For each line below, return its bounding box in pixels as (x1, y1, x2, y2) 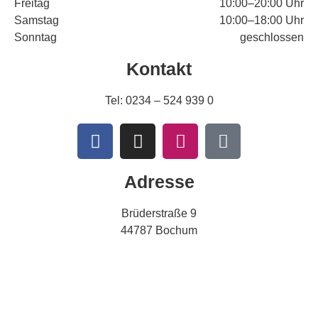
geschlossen (240, 31, 304, 43)
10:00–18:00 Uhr (219, 14, 304, 26)
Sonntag (14, 31, 57, 43)
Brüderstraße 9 (121, 207, 197, 219)
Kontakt (126, 59, 192, 79)
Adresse (124, 172, 194, 192)
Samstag (14, 14, 59, 26)
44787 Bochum (121, 224, 197, 236)
